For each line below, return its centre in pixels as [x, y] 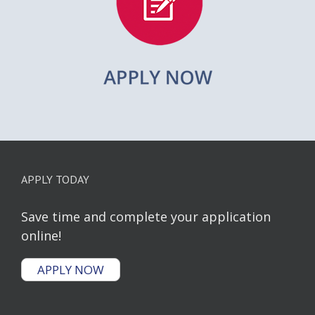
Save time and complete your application [146, 216]
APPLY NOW [71, 269]
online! [41, 235]
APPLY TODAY [55, 179]
